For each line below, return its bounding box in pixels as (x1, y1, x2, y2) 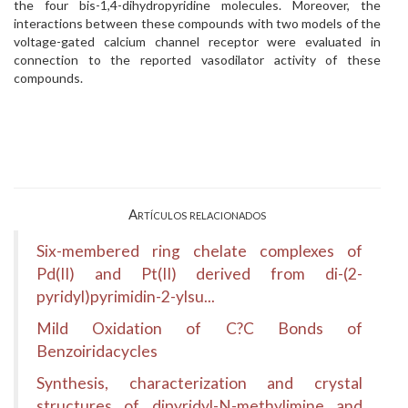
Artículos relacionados (128, 206, 266, 222)
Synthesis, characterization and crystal (36, 373, 362, 393)
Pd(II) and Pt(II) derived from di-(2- (36, 264, 362, 283)
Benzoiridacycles (36, 342, 158, 361)
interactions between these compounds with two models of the (14, 15, 381, 31)
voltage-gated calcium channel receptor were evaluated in (14, 34, 381, 49)
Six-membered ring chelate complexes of (36, 241, 362, 260)
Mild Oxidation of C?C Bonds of (36, 319, 362, 338)
